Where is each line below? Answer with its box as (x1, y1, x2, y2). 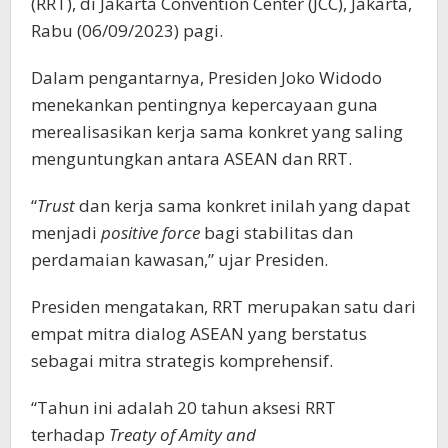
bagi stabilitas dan (200, 221, 353, 245)
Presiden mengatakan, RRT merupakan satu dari (31, 295, 416, 319)
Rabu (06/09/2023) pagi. (31, 19, 223, 43)
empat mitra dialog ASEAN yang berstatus (31, 322, 367, 346)
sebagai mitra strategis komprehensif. (31, 349, 333, 373)
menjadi (31, 221, 101, 245)
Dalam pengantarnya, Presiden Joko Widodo (31, 66, 382, 90)
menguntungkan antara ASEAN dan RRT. (31, 147, 352, 171)
